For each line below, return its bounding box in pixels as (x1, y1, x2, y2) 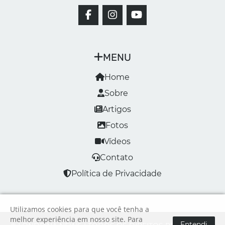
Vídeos (103, 136, 131, 146)
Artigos (102, 104, 131, 114)
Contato (100, 152, 133, 162)
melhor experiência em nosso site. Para (10, 214, 143, 224)
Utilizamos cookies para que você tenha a (10, 204, 149, 214)
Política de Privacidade (71, 168, 162, 178)
